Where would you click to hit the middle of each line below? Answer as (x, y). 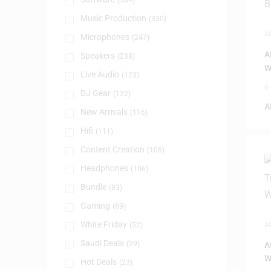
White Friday (103, 224)
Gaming (95, 206)
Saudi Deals (102, 243)
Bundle (93, 187)
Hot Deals (98, 262)
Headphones (104, 168)
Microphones (105, 37)
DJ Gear (95, 93)
